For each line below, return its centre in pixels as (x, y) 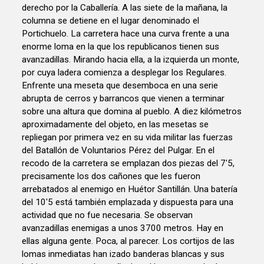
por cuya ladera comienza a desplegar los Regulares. (124, 73)
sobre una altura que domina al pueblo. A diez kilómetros (132, 112)
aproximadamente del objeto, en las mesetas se (115, 125)
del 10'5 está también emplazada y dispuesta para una (128, 202)
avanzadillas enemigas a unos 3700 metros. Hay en (123, 228)
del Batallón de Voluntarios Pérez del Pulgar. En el (118, 151)
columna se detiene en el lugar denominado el (111, 21)
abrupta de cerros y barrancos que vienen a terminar (123, 99)
